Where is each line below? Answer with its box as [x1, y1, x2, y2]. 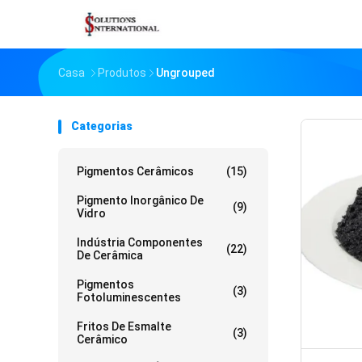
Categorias [71, 120, 133, 133]
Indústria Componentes [77, 236, 203, 249]
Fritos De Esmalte [77, 320, 171, 333]
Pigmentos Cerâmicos [77, 165, 194, 178]
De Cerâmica [77, 249, 143, 262]
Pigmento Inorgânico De [77, 194, 204, 207]
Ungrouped [156, 66, 215, 79]
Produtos [98, 66, 146, 79]
